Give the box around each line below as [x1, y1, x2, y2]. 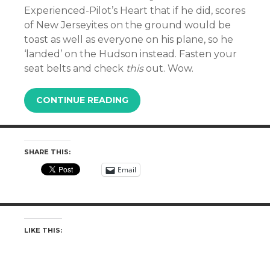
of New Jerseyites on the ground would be [24, 19, 231, 31]
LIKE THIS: [24, 226, 62, 234]
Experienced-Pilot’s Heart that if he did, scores [24, 5, 245, 16]
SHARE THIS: [24, 148, 71, 156]
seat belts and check [24, 63, 124, 74]
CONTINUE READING [36, 95, 128, 105]
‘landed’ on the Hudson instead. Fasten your [24, 48, 237, 60]
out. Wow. [143, 63, 193, 74]
